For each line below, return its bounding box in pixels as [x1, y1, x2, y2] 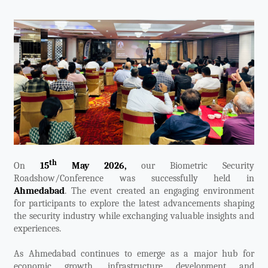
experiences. [14, 223, 62, 234]
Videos [12, 17, 34, 26]
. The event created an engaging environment [65, 185, 254, 197]
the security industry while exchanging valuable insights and [14, 211, 254, 222]
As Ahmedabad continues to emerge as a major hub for [14, 248, 254, 260]
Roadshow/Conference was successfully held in [14, 173, 254, 184]
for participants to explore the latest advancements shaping [14, 198, 254, 209]
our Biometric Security [126, 160, 254, 172]
